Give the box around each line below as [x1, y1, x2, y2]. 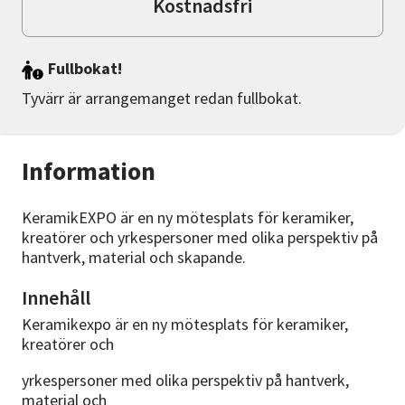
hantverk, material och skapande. [22, 247, 246, 268]
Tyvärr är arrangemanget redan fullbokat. [22, 88, 302, 109]
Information [22, 155, 155, 188]
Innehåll [22, 285, 90, 311]
